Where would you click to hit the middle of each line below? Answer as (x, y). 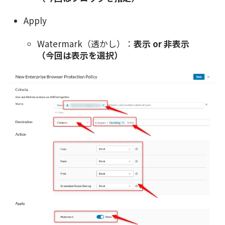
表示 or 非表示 (162, 43)
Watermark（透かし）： (86, 43)
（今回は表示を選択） (80, 55)
